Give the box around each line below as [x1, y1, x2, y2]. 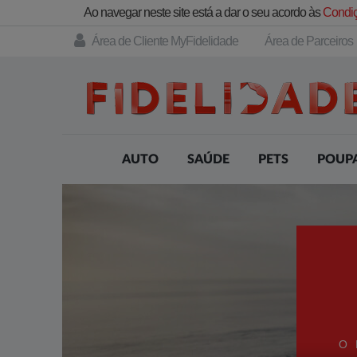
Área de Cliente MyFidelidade [92, 34, 238, 48]
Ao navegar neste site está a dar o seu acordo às [83, 6, 323, 19]
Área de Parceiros [265, 34, 353, 48]
